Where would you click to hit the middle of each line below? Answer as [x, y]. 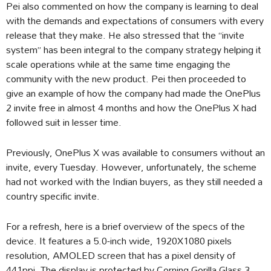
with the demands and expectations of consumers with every [135, 20]
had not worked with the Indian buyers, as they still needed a [134, 181]
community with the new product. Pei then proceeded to [126, 78]
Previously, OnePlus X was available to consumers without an [135, 152]
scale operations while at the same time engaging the [118, 64]
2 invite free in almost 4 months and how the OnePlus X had [131, 107]
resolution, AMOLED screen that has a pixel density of [121, 255]
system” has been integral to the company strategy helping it [134, 49]
